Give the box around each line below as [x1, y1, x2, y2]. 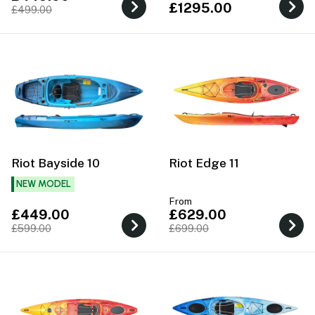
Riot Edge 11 [169, 155, 239, 171]
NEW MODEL [15, 178, 71, 190]
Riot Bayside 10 [11, 155, 100, 171]
